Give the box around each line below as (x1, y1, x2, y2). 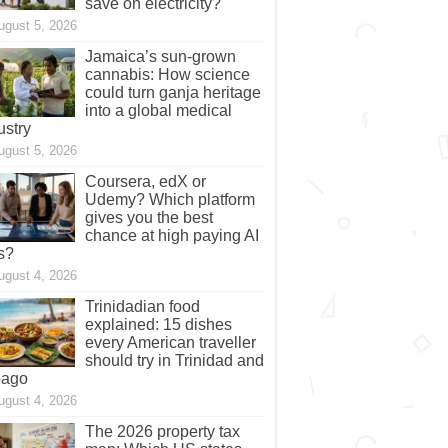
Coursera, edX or (84, 173, 206, 191)
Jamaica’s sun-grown (84, 48, 236, 66)
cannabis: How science (84, 66, 250, 84)
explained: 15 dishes (84, 316, 232, 334)
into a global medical (84, 102, 232, 120)
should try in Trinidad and (84, 352, 264, 370)
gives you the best (84, 209, 213, 227)
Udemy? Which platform (84, 191, 255, 209)
